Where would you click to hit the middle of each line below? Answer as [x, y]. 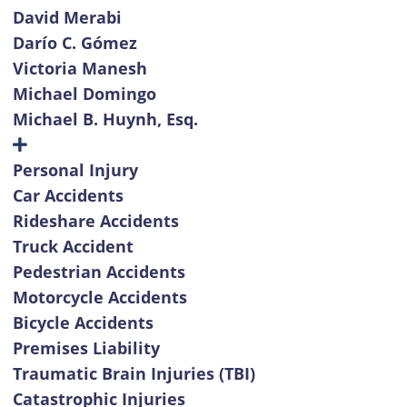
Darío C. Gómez [74, 43]
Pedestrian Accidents [99, 272]
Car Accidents [68, 195]
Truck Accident [73, 246]
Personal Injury [75, 170]
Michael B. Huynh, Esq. [105, 119]
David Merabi [67, 17]
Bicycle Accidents [83, 323]
